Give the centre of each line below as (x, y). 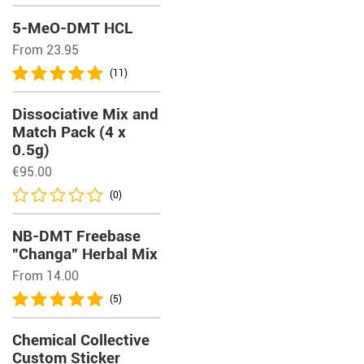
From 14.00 (45, 276)
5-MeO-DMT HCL (73, 28)
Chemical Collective (81, 340)
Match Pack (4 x (69, 132)
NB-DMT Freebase (76, 236)
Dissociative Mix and (85, 114)
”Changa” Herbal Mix (85, 254)
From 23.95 (45, 50)
